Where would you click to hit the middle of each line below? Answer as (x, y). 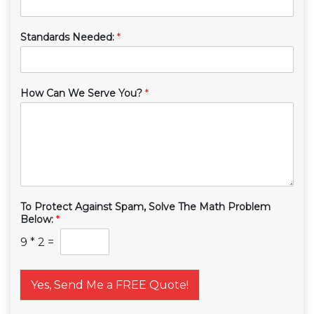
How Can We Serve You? (82, 94)
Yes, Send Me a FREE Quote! (109, 285)
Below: (38, 220)
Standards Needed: (68, 37)
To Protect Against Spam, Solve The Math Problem (145, 207)
